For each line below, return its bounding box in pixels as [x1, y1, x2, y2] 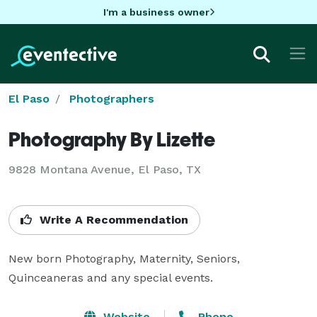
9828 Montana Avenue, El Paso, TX [8, 162, 201, 176]
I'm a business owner [103, 6, 209, 18]
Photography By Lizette [8, 127, 215, 151]
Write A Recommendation [36, 212, 188, 226]
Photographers [69, 91, 154, 105]
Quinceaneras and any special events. [8, 270, 213, 284]
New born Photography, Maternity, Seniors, [8, 251, 240, 265]
